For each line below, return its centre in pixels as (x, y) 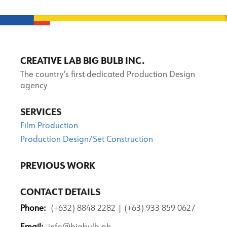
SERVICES (41, 112)
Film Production (49, 126)
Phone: (33, 209)
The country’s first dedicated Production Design (108, 75)
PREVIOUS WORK (58, 166)
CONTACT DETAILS (60, 193)
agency (34, 86)
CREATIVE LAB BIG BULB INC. (83, 61)
